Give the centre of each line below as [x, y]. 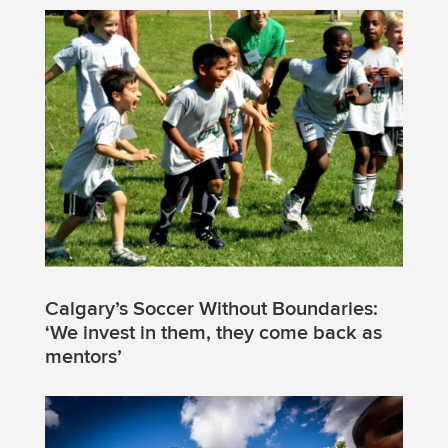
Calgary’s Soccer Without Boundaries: [211, 309]
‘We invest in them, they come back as [213, 333]
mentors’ [83, 357]
